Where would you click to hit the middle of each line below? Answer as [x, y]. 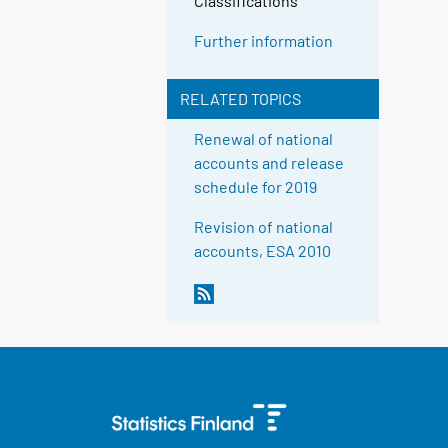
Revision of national [264, 227]
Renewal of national [264, 139]
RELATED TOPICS [240, 99]
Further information [264, 41]
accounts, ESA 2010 [263, 251]
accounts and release [269, 163]
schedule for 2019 [256, 187]
